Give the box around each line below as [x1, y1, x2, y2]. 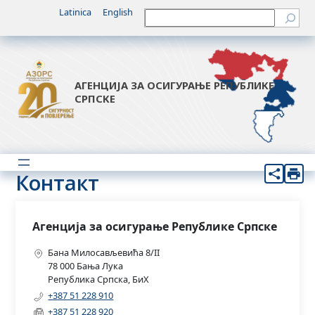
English [102, 6, 133, 18]
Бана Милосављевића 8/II [48, 246, 160, 259]
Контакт [15, 169, 100, 197]
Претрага [143, 8, 188, 20]
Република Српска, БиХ [48, 273, 150, 285]
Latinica [58, 6, 91, 18]
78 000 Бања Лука [48, 259, 124, 272]
